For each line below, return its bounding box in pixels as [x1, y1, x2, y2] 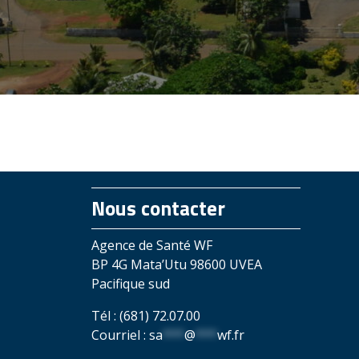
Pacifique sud [91, 274, 170, 292]
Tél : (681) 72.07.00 [100, 306, 200, 325]
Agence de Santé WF [99, 236, 212, 254]
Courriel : [91, 325, 149, 344]
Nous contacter [91, 192, 225, 224]
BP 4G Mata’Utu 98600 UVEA [91, 255, 262, 273]
